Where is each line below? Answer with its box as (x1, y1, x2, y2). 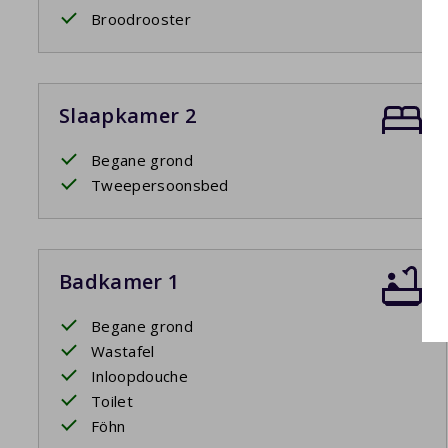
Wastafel (91, 341, 155, 362)
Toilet (91, 391, 133, 412)
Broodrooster (91, 9, 191, 30)
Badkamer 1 (59, 268, 180, 296)
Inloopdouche (91, 366, 188, 387)
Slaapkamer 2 (59, 102, 196, 130)
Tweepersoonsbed (91, 175, 229, 196)
